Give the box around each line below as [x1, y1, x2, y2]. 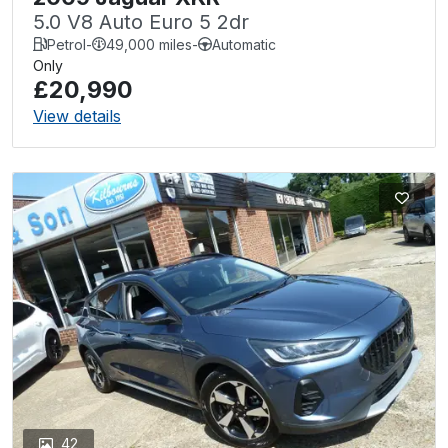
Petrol [47, 35, 86, 53]
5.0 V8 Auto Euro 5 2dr [33, 9, 249, 34]
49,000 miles [106, 35, 192, 53]
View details [33, 105, 121, 126]
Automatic [212, 35, 276, 53]
